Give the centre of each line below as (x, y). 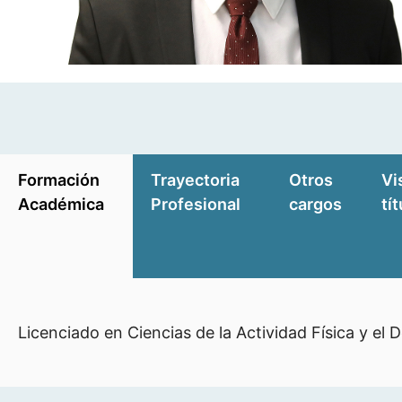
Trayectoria (195, 179)
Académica (61, 204)
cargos (316, 204)
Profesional (195, 204)
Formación (59, 179)
